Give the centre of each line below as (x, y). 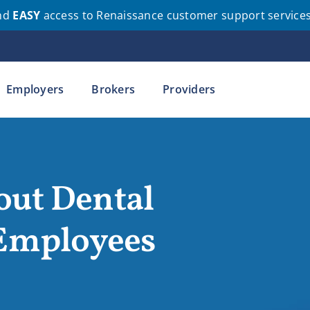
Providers (189, 90)
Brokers (113, 90)
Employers (35, 90)
